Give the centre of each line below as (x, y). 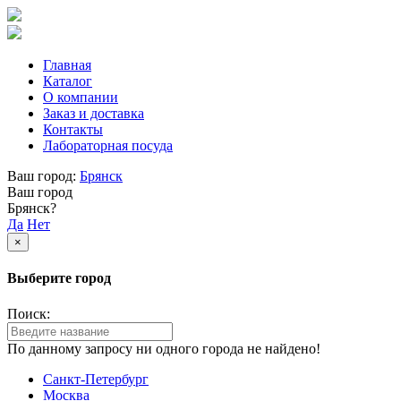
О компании (81, 97)
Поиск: (29, 313)
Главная (67, 65)
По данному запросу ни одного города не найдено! (164, 348)
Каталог (68, 81)
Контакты (73, 129)
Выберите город (59, 278)
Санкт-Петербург (96, 379)
